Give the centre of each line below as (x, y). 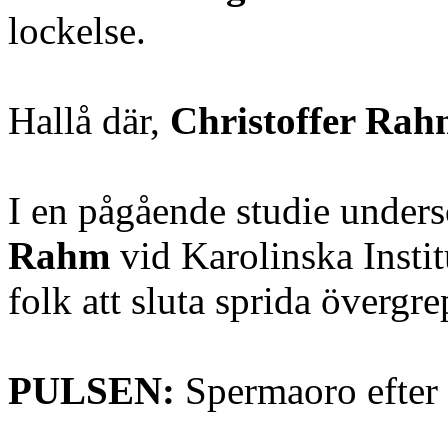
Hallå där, (89, 120)
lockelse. (77, 30)
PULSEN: (91, 390)
